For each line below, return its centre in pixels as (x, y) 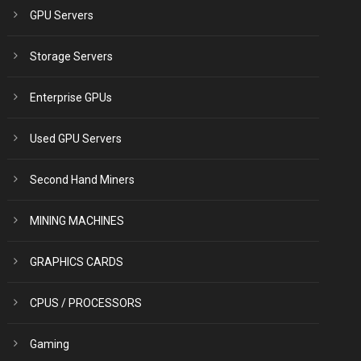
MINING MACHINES (77, 221)
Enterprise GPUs (71, 98)
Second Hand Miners (83, 180)
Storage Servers (72, 56)
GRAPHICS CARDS (77, 262)
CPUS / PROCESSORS (86, 303)
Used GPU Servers (76, 139)
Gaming (50, 344)
